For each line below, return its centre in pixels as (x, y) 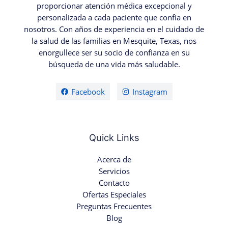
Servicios (114, 171)
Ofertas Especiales (114, 195)
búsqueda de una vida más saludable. (114, 64)
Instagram (150, 92)
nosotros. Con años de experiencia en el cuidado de (114, 29)
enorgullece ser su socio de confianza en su (114, 52)
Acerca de (114, 160)
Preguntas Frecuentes (114, 206)
